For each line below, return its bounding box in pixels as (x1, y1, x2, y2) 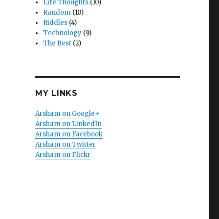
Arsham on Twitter (35, 140, 96, 149)
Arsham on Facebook (35, 130, 103, 138)
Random (43, 8, 71, 17)
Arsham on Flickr (35, 151, 90, 159)
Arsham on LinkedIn (35, 120, 102, 128)
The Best (43, 39, 72, 47)
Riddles (43, 19, 68, 27)
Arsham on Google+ (35, 109, 99, 118)
